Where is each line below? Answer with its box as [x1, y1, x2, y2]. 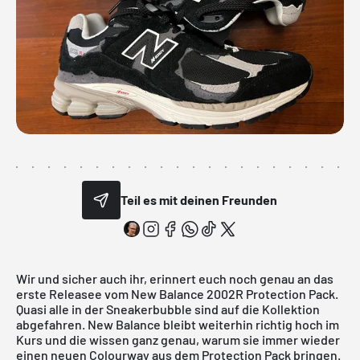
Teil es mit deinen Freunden [121, 192, 278, 208]
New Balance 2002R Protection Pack [131, 285, 335, 301]
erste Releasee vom [16, 285, 131, 301]
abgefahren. [16, 316, 88, 332]
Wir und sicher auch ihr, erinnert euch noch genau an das [16, 270, 333, 286]
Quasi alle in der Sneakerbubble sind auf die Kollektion [16, 301, 320, 317]
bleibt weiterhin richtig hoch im [161, 316, 339, 332]
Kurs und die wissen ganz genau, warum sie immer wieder [16, 331, 340, 347]
